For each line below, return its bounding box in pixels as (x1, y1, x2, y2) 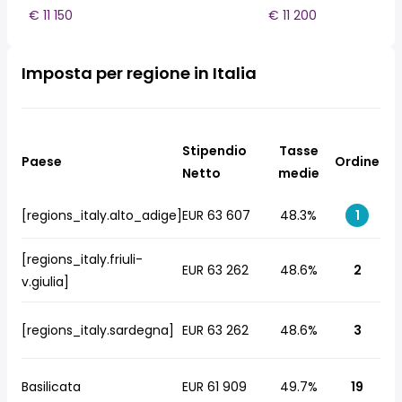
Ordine (335, 153, 380, 170)
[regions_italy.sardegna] (22, 321, 174, 339)
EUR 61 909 (182, 378, 247, 396)
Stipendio (182, 142, 247, 160)
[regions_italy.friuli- (22, 250, 143, 268)
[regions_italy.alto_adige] (22, 206, 182, 224)
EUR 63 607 (182, 206, 250, 224)
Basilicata (22, 378, 81, 396)
